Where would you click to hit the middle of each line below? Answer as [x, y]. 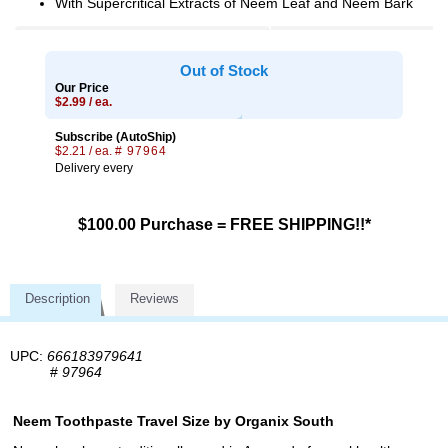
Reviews [154, 298]
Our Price [82, 88]
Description [57, 298]
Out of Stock [224, 70]
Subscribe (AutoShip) [115, 137]
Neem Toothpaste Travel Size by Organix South [173, 421]
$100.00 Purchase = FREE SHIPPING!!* [224, 224]
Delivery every [94, 168]
